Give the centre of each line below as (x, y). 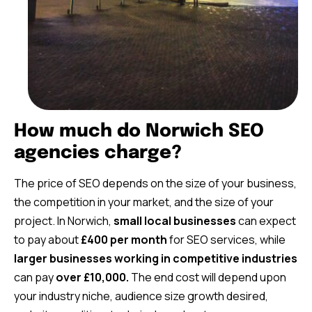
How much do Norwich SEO (139, 131)
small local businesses (175, 220)
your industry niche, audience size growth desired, (141, 296)
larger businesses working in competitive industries (156, 258)
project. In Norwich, (64, 220)
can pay (35, 277)
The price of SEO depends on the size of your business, (155, 183)
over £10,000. (92, 277)
